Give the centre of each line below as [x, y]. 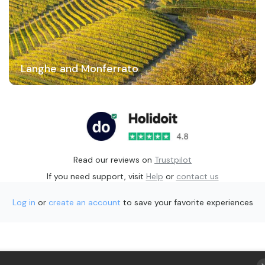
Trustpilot [173, 159]
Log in [24, 202]
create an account [84, 202]
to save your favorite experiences [188, 202]
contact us [197, 176]
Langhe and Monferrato [79, 69]
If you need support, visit [95, 176]
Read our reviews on [113, 159]
